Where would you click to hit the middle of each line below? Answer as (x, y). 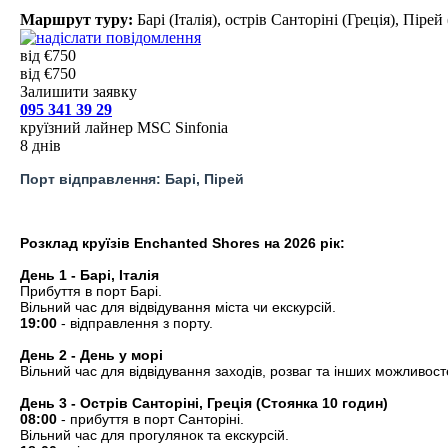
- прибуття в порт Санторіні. (150, 419)
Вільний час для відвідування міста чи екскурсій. (178, 307)
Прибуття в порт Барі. (91, 291)
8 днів (40, 145)
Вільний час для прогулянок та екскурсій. (154, 435)
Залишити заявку (78, 91)
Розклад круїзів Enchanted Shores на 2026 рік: (182, 243)
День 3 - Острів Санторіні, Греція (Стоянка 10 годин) (204, 403)
